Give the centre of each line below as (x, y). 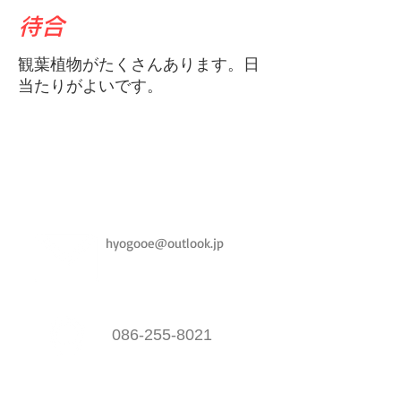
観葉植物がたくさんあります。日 (139, 64)
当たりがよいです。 (90, 86)
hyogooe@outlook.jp (164, 243)
